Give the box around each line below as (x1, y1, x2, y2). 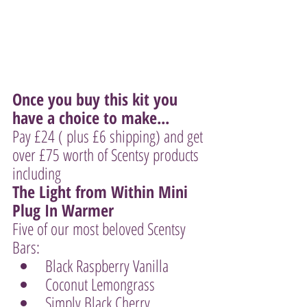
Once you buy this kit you (12, 88, 182, 110)
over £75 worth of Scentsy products (12, 143, 202, 166)
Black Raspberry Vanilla (45, 254, 169, 277)
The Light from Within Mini (12, 180, 192, 203)
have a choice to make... (12, 106, 169, 129)
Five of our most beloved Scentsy (12, 217, 189, 240)
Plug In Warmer (12, 199, 118, 221)
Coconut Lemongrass (45, 273, 155, 295)
